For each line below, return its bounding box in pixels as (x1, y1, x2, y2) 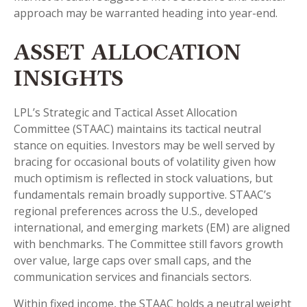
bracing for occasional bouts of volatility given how (14, 154, 275, 170)
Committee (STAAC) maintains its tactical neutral (14, 121, 261, 137)
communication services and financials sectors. (14, 269, 251, 285)
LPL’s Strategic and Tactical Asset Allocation (14, 105, 237, 121)
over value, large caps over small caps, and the (14, 253, 251, 269)
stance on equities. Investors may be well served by (14, 138, 275, 153)
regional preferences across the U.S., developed (14, 204, 258, 219)
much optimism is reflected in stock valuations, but (14, 171, 273, 186)
